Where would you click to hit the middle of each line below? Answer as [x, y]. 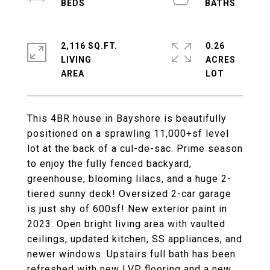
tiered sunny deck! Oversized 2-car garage [129, 194]
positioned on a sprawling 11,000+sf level [128, 133]
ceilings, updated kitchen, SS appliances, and [135, 239]
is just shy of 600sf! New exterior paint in [127, 209]
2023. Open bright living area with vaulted [126, 224]
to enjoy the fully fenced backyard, [109, 164]
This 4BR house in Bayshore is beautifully [127, 118]
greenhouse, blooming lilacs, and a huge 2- [129, 179]
